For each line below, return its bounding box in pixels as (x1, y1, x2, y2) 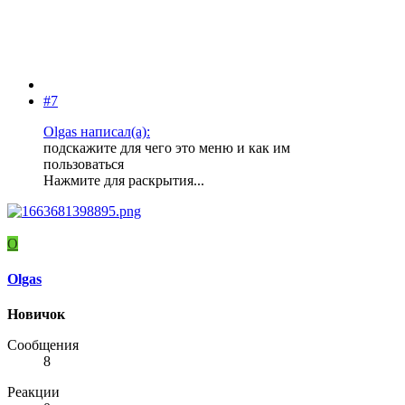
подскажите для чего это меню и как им (43, 139, 290, 155)
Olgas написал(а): (43, 123, 150, 139)
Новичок (7, 306, 65, 323)
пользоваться (43, 155, 124, 172)
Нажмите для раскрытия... (43, 172, 204, 188)
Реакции (7, 384, 60, 400)
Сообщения (7, 337, 79, 353)
